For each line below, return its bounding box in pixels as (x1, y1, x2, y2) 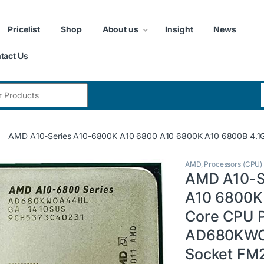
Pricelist (8, 24, 41, 34)
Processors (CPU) (204, 159, 263, 169)
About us (102, 24, 138, 34)
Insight (165, 24, 193, 34)
